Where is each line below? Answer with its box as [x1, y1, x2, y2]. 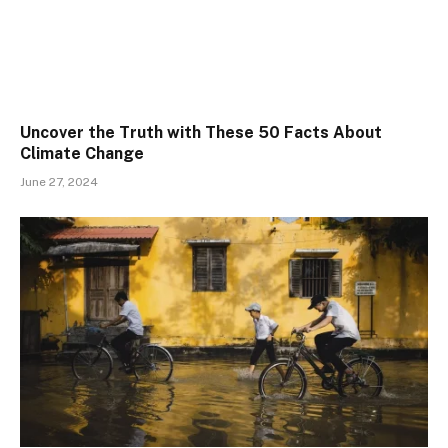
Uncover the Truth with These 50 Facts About [20, 123, 382, 143]
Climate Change [20, 144, 144, 164]
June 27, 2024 [20, 175, 98, 190]
